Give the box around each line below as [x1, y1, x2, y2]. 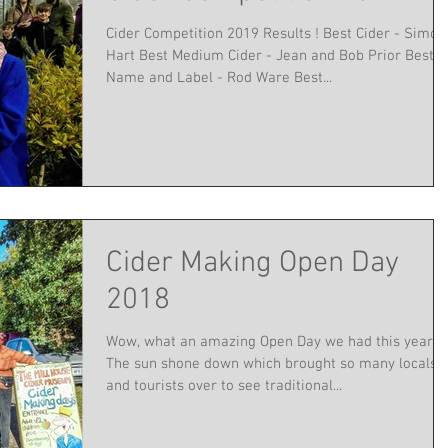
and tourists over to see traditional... [106, 376, 342, 395]
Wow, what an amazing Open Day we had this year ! [106, 332, 441, 351]
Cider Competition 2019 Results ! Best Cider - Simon [106, 24, 446, 43]
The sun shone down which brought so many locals [106, 354, 437, 373]
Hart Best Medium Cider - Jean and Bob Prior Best [106, 46, 139, 65]
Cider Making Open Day [106, 244, 399, 282]
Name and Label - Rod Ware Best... [294, 68, 332, 87]
